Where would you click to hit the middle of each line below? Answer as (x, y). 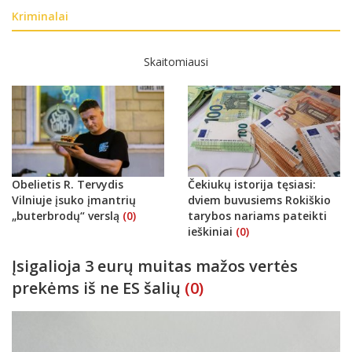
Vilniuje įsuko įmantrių (74, 200)
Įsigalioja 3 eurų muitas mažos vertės (155, 266)
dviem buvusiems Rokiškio (259, 200)
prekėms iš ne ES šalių (96, 288)
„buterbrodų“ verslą (67, 215)
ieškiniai (212, 231)
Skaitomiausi (176, 61)
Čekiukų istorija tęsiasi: (252, 184)
